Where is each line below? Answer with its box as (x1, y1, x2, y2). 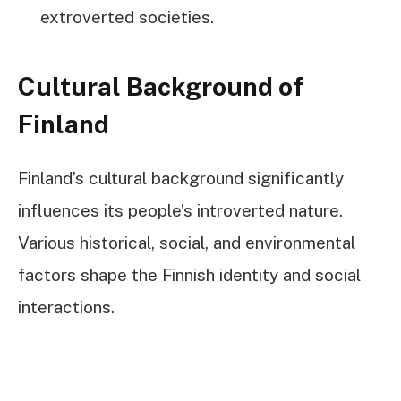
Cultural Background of (18, 71, 303, 101)
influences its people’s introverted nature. (18, 200, 343, 221)
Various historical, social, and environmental (18, 233, 355, 253)
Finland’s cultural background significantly (18, 168, 344, 189)
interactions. (18, 297, 115, 318)
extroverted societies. (40, 7, 214, 28)
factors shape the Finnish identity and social (18, 265, 361, 286)
